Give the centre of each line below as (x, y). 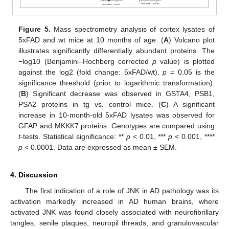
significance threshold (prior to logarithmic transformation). (117, 83)
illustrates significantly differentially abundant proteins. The (117, 50)
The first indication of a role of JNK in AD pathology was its (122, 190)
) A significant (190, 104)
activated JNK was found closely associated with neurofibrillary (114, 212)
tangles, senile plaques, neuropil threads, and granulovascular (114, 223)
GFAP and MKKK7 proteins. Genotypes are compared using (117, 125)
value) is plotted (186, 61)
